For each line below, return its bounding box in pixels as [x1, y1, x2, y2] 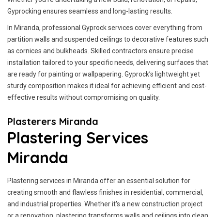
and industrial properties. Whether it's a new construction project [7, 200, 202, 208]
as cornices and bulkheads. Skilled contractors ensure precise [7, 47, 194, 55]
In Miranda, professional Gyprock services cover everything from [7, 24, 202, 31]
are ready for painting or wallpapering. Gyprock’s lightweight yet [7, 70, 200, 78]
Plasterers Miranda [7, 115, 98, 127]
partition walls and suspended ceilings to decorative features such [7, 35, 208, 43]
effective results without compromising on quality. [7, 93, 160, 101]
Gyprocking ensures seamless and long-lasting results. [7, 7, 172, 15]
